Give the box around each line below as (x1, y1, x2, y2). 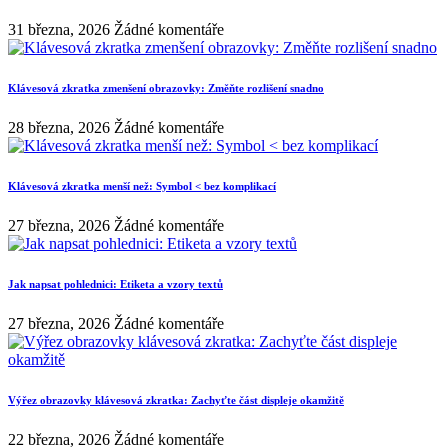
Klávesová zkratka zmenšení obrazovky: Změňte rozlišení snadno (8, 81, 324, 94)
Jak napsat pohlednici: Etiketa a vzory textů (8, 277, 223, 290)
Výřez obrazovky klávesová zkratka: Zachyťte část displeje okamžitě (8, 393, 344, 406)
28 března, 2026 (8, 118, 114, 136)
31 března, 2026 (8, 20, 114, 38)
